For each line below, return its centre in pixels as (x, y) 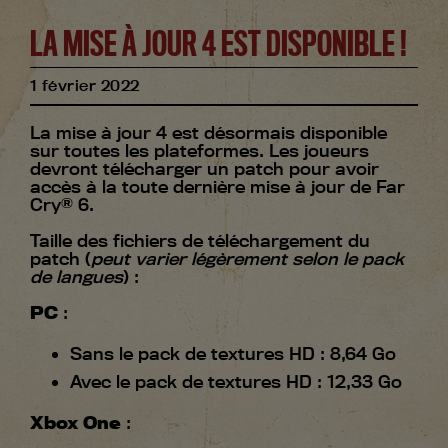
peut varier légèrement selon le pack (247, 259)
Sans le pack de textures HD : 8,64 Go (235, 354)
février (69, 86)
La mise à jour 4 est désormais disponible (208, 133)
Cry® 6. (67, 205)
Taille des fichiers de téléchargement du (200, 241)
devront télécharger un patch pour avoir (204, 169)
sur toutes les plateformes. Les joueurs (199, 151)
